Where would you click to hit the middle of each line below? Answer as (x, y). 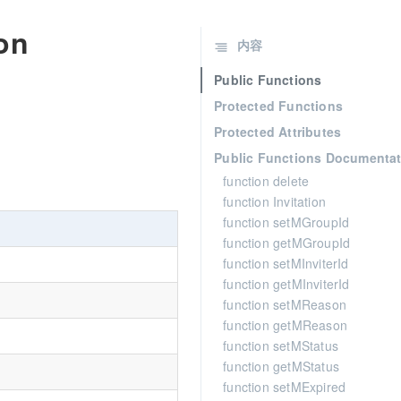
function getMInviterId (286, 284)
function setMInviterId (286, 263)
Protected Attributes (278, 132)
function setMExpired (285, 387)
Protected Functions (278, 106)
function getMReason (285, 325)
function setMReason (285, 304)
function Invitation (274, 201)
